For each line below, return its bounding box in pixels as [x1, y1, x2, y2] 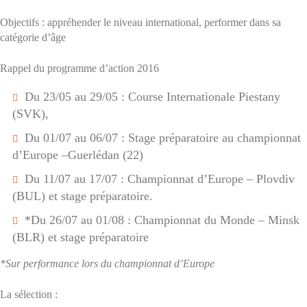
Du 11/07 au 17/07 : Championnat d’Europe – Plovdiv [25, 172, 295, 186]
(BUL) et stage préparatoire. [12, 189, 153, 203]
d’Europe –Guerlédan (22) [12, 148, 143, 162]
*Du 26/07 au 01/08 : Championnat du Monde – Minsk [25, 213, 299, 227]
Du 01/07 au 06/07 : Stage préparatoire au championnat [25, 131, 301, 145]
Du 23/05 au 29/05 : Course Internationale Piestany [25, 90, 280, 103]
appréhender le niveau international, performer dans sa [47, 16, 281, 28]
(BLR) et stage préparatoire [12, 230, 149, 244]
